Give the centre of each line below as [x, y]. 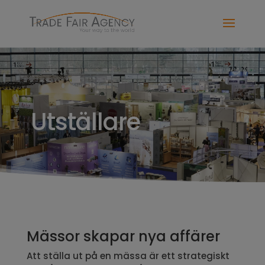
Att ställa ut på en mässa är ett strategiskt [128, 256]
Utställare [85, 122]
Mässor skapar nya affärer [123, 236]
